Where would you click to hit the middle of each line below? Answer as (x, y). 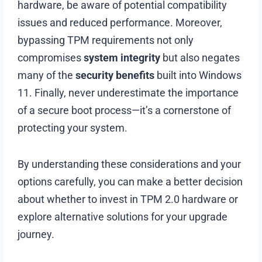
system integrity (122, 57)
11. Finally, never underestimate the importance (128, 92)
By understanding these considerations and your (130, 164)
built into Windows (198, 75)
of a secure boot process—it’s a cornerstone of (125, 110)
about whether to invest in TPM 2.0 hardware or (128, 199)
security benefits (115, 75)
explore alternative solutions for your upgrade (123, 216)
